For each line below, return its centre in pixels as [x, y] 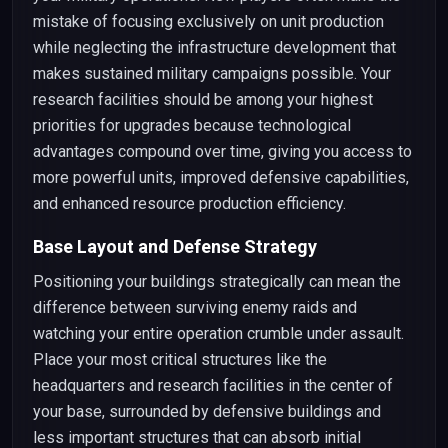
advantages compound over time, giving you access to [222, 151]
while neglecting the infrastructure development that [214, 47]
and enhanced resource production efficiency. [189, 203]
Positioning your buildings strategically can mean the [217, 281]
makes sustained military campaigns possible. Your [212, 73]
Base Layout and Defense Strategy [175, 246]
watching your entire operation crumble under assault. [218, 333]
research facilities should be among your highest [203, 99]
